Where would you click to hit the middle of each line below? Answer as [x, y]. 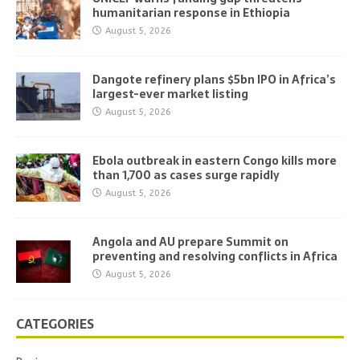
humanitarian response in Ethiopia [191, 12]
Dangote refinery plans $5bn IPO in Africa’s [214, 79]
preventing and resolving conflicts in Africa [215, 256]
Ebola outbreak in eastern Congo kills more [215, 160]
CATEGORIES [55, 323]
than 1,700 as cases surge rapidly [186, 175]
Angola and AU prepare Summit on [190, 241]
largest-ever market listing [170, 94]
